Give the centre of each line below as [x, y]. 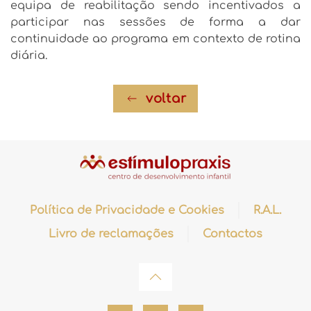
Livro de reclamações [111, 234]
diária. [29, 56]
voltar [166, 99]
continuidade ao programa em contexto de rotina [155, 39]
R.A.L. [267, 211]
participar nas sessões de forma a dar [155, 23]
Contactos [233, 234]
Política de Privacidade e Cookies [127, 211]
